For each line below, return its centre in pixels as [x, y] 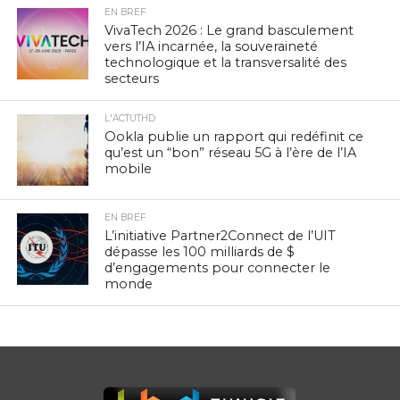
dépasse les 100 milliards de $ [200, 251]
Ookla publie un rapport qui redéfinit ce [234, 136]
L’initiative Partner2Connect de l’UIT [221, 235]
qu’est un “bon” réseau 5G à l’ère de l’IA [231, 152]
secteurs [132, 78]
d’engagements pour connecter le [218, 267]
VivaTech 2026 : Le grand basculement [229, 30]
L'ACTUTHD [130, 118]
